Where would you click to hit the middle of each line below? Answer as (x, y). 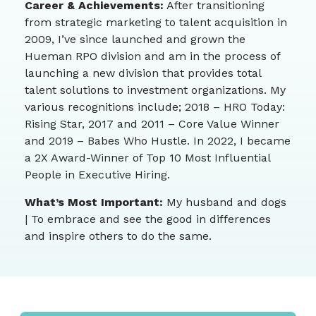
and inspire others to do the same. (118, 236)
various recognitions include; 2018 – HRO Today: (155, 107)
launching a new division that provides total (143, 73)
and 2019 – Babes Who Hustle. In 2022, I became (158, 141)
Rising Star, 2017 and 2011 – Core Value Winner (152, 124)
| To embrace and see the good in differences (148, 219)
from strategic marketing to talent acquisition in (156, 23)
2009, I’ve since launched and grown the (135, 39)
